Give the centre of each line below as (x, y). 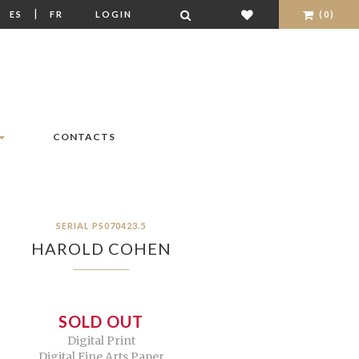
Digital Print (101, 341)
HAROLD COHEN (101, 249)
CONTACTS (84, 137)
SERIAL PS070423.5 (101, 226)
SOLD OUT (101, 322)
